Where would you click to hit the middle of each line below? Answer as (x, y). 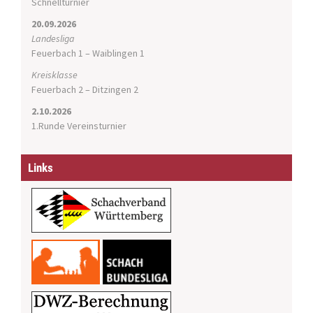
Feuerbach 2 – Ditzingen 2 (85, 90)
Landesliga (53, 39)
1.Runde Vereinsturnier (79, 126)
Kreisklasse (54, 75)
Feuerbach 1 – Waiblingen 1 (88, 53)
